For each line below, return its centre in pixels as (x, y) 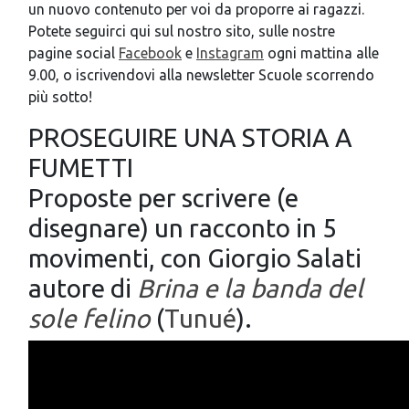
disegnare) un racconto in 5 (183, 228)
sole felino (89, 318)
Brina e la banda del (250, 288)
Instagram (230, 53)
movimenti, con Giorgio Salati (195, 258)
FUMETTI (81, 168)
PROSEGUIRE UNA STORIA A (190, 137)
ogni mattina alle (321, 53)
